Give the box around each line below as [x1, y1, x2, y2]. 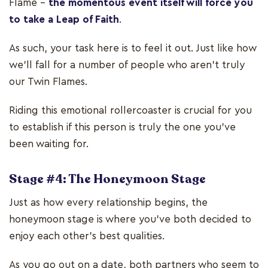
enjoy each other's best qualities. [9, 231, 165, 242]
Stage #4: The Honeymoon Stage [9, 171, 206, 188]
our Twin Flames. [9, 77, 87, 87]
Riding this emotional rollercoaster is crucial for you [9, 105, 252, 116]
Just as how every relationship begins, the [9, 197, 208, 208]
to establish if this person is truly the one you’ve [9, 122, 236, 133]
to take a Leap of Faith [9, 14, 119, 25]
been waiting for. [9, 139, 92, 150]
